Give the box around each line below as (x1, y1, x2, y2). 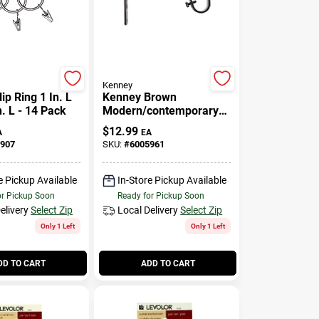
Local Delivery (117, 204, 179, 216)
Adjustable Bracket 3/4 (103, 117, 221, 131)
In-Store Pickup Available (117, 174, 227, 186)
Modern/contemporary (103, 103, 219, 117)
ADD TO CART (140, 258, 195, 268)
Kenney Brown (103, 90, 177, 104)
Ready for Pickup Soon (117, 191, 205, 201)
